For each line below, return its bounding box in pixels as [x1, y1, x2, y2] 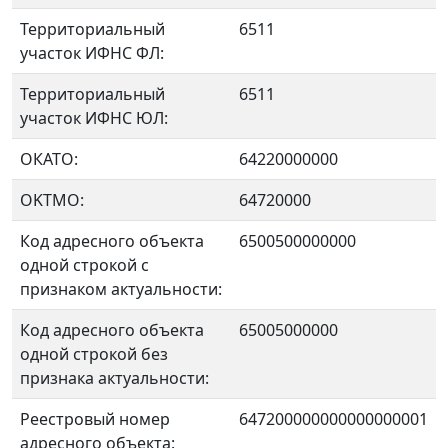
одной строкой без [20, 343, 168, 365]
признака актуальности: [20, 367, 209, 389]
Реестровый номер [20, 408, 170, 430]
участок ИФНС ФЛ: [20, 42, 164, 64]
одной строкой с [20, 254, 149, 276]
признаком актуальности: [20, 278, 222, 300]
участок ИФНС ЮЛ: [20, 107, 168, 129]
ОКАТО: [20, 148, 78, 170]
